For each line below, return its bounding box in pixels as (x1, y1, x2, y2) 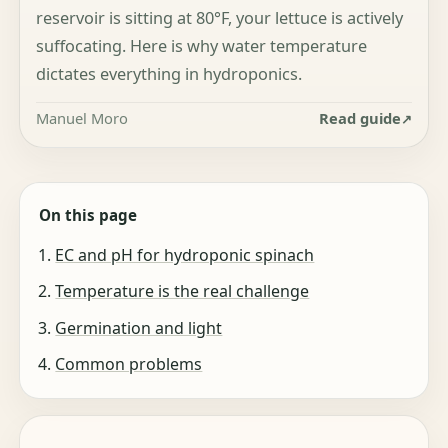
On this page (39, 205, 138, 226)
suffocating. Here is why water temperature (36, 34, 368, 57)
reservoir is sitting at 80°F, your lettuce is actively (36, 6, 404, 29)
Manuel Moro (36, 108, 129, 129)
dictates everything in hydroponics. (36, 62, 303, 85)
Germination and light (55, 316, 223, 339)
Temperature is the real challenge (55, 280, 310, 303)
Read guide (318, 108, 401, 129)
